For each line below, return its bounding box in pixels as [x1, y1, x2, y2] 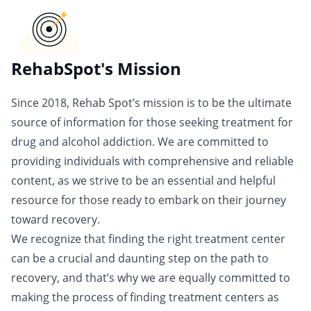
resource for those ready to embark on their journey [11, 192, 286, 208]
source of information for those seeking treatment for [11, 115, 293, 131]
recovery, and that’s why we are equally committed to [11, 270, 290, 286]
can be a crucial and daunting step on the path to [11, 251, 269, 267]
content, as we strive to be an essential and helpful [11, 173, 276, 189]
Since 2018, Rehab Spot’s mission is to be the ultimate [11, 95, 292, 111]
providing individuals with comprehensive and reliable [11, 153, 294, 169]
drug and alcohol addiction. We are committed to [11, 134, 269, 150]
